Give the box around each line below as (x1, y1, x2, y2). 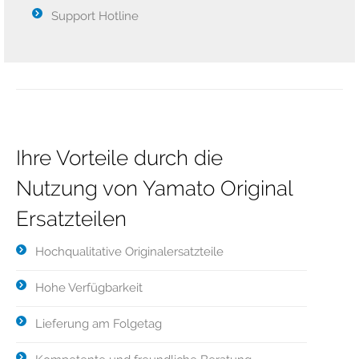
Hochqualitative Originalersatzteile (35, 244, 224, 259)
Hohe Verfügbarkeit (35, 280, 143, 295)
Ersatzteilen (16, 207, 127, 231)
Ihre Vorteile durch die (16, 146, 223, 170)
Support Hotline (51, 9, 139, 23)
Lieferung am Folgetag (35, 317, 162, 331)
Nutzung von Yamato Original (16, 176, 292, 200)
